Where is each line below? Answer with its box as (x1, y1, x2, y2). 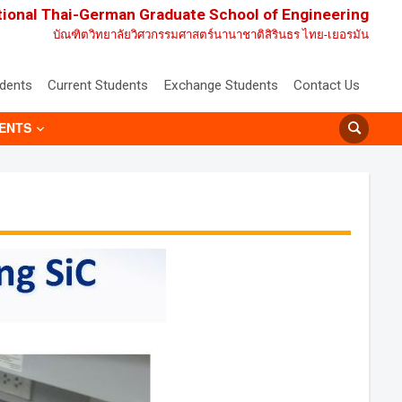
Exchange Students (163, 76, 278, 93)
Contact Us (293, 76, 360, 93)
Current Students (48, 76, 148, 93)
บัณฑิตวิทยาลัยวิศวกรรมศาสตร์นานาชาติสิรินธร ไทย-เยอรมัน (53, 28, 369, 41)
